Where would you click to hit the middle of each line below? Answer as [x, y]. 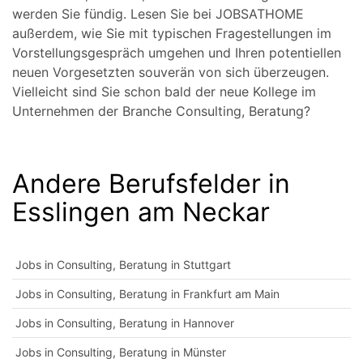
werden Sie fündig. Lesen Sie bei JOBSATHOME [158, 14]
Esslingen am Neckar [141, 212]
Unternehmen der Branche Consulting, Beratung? [161, 111]
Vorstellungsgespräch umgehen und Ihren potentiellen [177, 53]
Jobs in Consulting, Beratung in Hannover [125, 323]
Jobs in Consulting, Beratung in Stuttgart [123, 265]
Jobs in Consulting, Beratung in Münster [121, 352]
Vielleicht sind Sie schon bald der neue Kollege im [164, 92]
